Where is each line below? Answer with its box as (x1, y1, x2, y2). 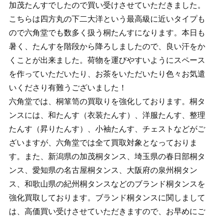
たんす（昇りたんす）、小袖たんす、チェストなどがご (8, 125, 205, 134)
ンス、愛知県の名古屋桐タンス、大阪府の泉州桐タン (8, 166, 197, 175)
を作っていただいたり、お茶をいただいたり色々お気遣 (8, 70, 205, 79)
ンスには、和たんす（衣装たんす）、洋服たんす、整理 (8, 111, 205, 120)
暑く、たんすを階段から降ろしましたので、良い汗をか (8, 42, 205, 51)
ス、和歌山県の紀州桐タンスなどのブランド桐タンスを (8, 180, 205, 189)
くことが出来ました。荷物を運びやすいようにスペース (8, 56, 205, 65)
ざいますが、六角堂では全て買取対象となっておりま (8, 138, 197, 147)
